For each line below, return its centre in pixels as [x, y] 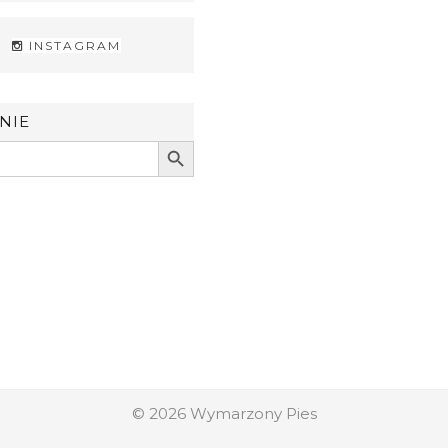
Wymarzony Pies [253, 413]
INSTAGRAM [72, 45]
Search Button [184, 139]
